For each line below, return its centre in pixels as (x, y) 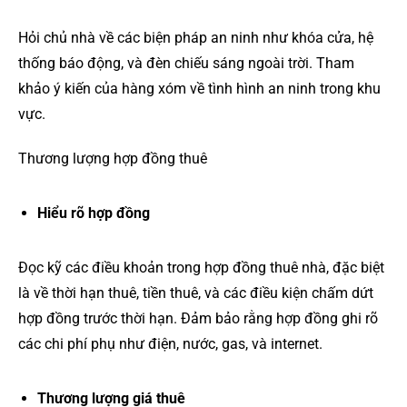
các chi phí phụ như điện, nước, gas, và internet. (170, 343)
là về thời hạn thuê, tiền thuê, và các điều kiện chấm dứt (196, 293)
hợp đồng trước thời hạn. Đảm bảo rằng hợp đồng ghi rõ (198, 318)
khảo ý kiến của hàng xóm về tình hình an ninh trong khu (199, 89)
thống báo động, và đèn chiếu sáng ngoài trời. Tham (186, 63)
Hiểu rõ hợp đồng (93, 213)
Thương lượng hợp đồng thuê (113, 158)
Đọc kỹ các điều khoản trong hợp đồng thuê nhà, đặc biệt (201, 267)
